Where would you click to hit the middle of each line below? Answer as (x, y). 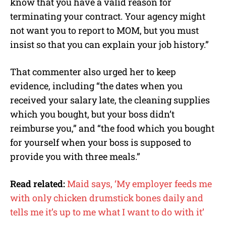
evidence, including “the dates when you (96, 86)
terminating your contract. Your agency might (108, 16)
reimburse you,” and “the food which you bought (112, 128)
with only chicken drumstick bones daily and (107, 197)
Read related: (38, 183)
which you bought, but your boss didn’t (92, 114)
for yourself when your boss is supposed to (101, 142)
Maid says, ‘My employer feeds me (139, 183)
